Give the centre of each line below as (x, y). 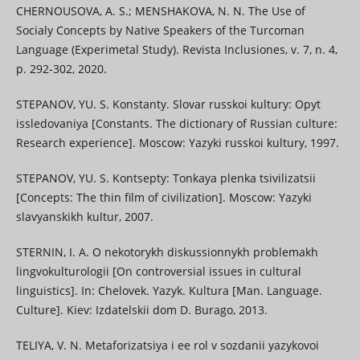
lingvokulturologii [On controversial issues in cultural (158, 272)
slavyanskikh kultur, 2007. (84, 217)
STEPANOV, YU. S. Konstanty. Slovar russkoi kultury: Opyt (168, 104)
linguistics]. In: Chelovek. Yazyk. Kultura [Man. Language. (169, 291)
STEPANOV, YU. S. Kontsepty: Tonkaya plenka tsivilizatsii (166, 178)
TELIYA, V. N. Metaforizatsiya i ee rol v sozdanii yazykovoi (167, 346)
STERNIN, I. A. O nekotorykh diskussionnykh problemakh (167, 252)
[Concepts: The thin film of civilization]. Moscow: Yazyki (164, 198)
